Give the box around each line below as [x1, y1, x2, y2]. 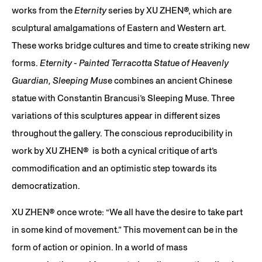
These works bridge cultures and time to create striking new [12, 40, 250, 51]
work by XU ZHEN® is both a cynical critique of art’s [12, 145, 218, 156]
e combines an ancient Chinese [108, 75, 232, 86]
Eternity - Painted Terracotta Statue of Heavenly [40, 57, 229, 68]
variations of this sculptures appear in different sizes [12, 110, 220, 121]
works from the [12, 5, 74, 16]
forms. [12, 57, 40, 68]
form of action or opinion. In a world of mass [12, 242, 188, 253]
